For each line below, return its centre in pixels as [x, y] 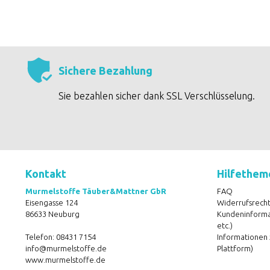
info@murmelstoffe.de [66, 248]
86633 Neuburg [52, 214]
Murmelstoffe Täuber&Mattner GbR [96, 191]
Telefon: [41, 237]
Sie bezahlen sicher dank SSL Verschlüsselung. [157, 96]
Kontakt [46, 174]
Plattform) [235, 248]
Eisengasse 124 [52, 202]
